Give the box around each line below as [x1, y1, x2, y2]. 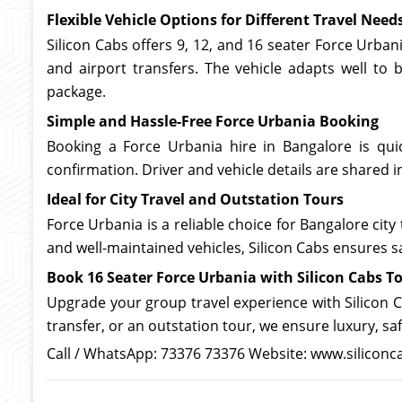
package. [47, 82, 106, 101]
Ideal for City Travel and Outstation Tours [47, 189, 344, 209]
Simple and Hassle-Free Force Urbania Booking [47, 111, 379, 131]
